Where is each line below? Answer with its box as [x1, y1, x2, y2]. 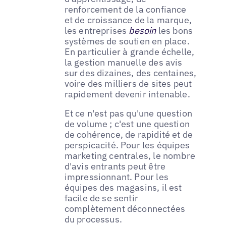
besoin [127, 25, 158, 37]
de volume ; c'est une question [64, 118, 190, 130]
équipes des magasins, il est [64, 182, 182, 194]
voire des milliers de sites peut [64, 78, 192, 90]
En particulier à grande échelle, [64, 46, 195, 58]
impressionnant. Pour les [64, 171, 168, 183]
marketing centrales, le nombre [64, 150, 196, 162]
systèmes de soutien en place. [64, 35, 190, 47]
